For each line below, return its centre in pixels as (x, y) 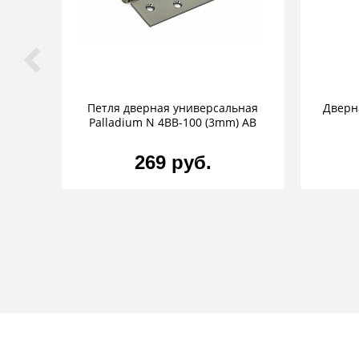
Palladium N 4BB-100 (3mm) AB (173, 123)
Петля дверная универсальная (173, 108)
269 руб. (173, 163)
